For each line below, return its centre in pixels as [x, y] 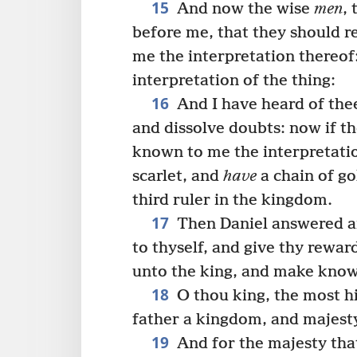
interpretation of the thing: [234, 80]
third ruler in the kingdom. [232, 200]
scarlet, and [178, 176]
